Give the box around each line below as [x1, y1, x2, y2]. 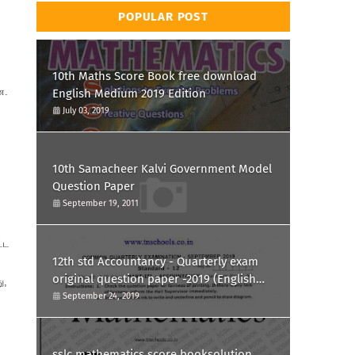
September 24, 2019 [63, 291, 139, 301]
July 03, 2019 [63, 105, 109, 116]
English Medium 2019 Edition [52, 86, 206, 101]
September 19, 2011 [63, 198, 139, 208]
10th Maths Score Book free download [52, 69, 257, 83]
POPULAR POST [118, 10, 208, 24]
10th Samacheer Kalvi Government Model [52, 162, 272, 176]
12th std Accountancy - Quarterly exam [52, 254, 258, 269]
